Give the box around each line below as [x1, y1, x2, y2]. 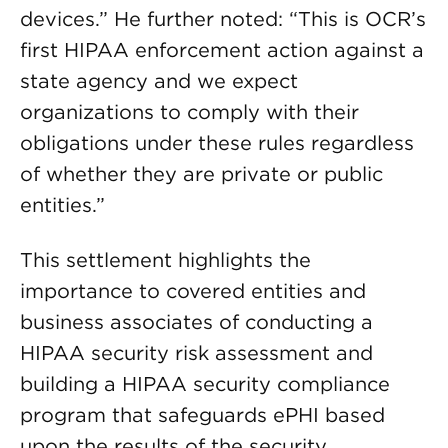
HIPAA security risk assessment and [20, 341, 373, 365]
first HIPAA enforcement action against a [20, 38, 424, 62]
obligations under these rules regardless [20, 131, 414, 155]
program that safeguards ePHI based [20, 403, 385, 427]
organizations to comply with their [20, 100, 359, 124]
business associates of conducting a [20, 310, 373, 334]
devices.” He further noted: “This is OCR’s [20, 7, 426, 31]
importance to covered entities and [20, 279, 366, 303]
